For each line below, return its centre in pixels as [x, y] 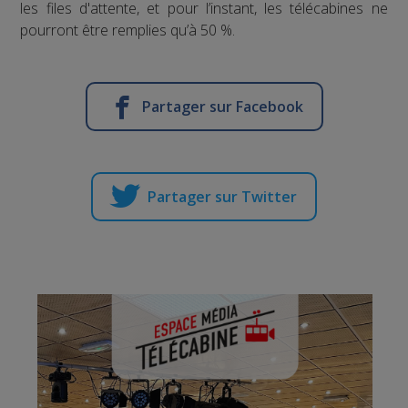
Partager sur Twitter [222, 197]
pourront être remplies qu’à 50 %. [128, 31]
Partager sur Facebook [222, 107]
